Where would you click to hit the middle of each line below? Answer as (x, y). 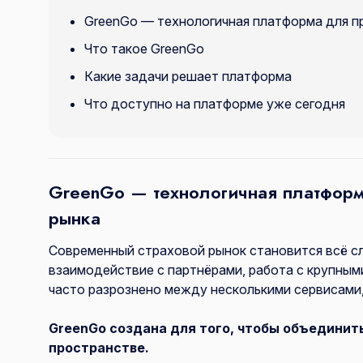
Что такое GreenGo (144, 49)
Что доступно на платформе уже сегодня (215, 104)
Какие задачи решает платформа (188, 77)
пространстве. (99, 348)
